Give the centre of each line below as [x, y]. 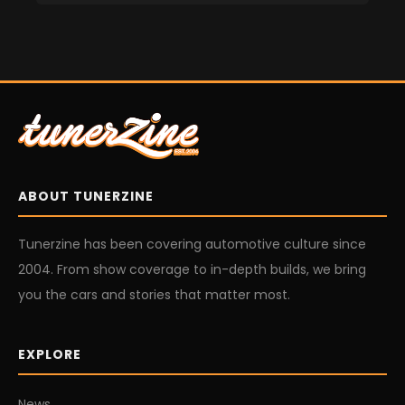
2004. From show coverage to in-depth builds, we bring [192, 269]
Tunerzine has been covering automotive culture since [192, 244]
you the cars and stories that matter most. [154, 294]
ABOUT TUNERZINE [86, 196]
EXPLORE [50, 354]
